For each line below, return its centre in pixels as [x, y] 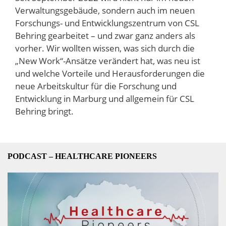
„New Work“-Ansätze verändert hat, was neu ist [108, 61]
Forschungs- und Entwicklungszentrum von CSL [107, 23]
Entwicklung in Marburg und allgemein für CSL [105, 99]
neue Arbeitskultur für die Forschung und [96, 86]
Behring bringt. [44, 111]
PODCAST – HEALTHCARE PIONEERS [82, 156]
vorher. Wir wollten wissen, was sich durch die [105, 48]
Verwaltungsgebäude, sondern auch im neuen [105, 11]
